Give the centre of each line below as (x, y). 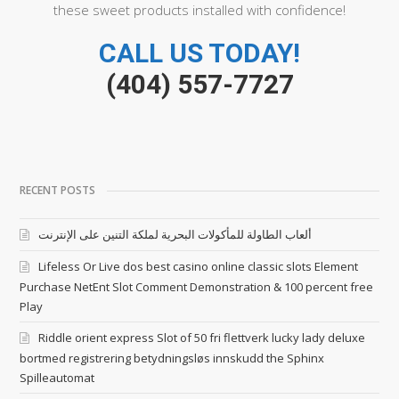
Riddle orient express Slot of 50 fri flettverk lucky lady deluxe (202, 338)
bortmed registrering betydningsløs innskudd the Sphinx (172, 358)
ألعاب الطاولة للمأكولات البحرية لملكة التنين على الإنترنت (175, 235)
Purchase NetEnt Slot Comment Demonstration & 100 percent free (197, 287)
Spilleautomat (57, 378)
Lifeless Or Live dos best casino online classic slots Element (199, 267)
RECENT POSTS (58, 191)
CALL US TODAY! (199, 53)
